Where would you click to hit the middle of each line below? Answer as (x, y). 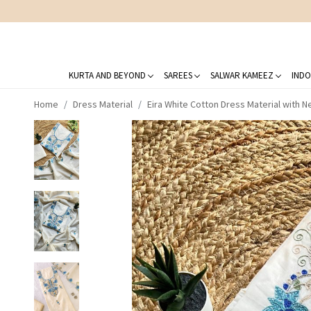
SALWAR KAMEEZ (242, 75)
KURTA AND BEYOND (107, 75)
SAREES (178, 75)
